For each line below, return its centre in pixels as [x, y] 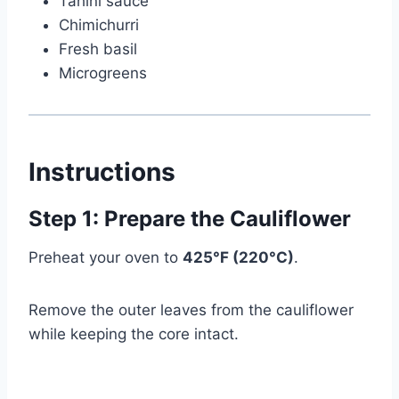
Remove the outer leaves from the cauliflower [191, 310]
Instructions [102, 172]
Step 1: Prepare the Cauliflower [190, 219]
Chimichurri [99, 25]
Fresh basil [98, 49]
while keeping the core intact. [134, 334]
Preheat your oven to [106, 258]
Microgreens [103, 73]
